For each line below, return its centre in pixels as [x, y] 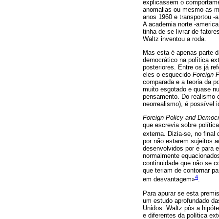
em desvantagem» [169, 179]
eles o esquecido [168, 74]
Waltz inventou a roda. [175, 39]
